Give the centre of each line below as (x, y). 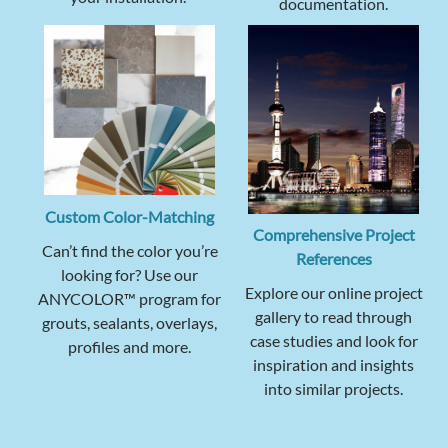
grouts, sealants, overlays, (129, 322)
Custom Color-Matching (129, 216)
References (333, 259)
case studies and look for (333, 341)
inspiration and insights (333, 365)
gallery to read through (333, 317)
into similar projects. (333, 389)
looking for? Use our (129, 274)
